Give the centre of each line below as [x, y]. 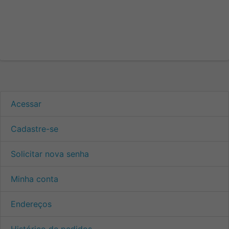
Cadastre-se [35, 129]
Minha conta [35, 179]
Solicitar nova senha [50, 154]
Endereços [31, 204]
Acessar [26, 104]
